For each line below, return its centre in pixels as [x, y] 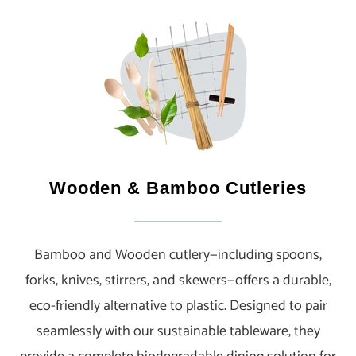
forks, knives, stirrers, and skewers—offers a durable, [178, 280]
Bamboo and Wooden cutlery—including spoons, [178, 255]
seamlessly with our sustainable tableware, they [178, 331]
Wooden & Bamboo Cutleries [178, 188]
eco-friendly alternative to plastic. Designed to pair [178, 306]
